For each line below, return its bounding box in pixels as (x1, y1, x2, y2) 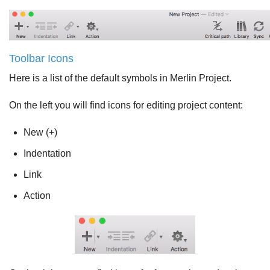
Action (24, 190, 51, 201)
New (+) (24, 127, 57, 138)
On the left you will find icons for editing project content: (9, 100, 243, 111)
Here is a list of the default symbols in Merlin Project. (9, 73, 231, 84)
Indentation (24, 148, 71, 159)
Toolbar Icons (9, 52, 74, 65)
